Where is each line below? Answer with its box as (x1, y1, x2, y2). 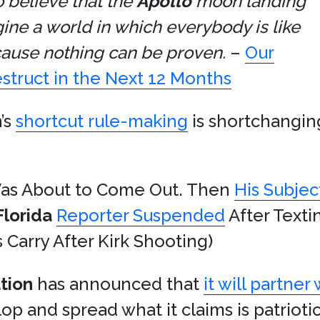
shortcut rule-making (16, 111, 188, 131)
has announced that (33, 274, 204, 294)
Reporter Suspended (56, 205, 225, 226)
